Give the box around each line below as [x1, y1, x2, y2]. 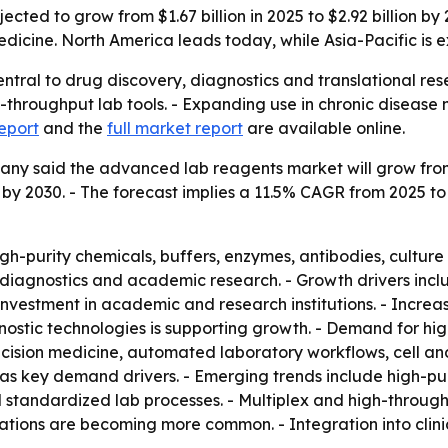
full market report [107, 118, 243, 138]
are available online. [243, 118, 405, 138]
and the [39, 118, 107, 138]
